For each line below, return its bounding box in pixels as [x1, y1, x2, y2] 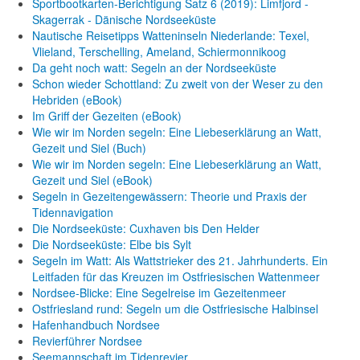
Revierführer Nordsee [32, 333, 142, 349]
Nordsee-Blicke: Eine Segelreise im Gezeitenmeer [32, 284, 286, 301]
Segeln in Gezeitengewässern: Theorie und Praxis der [32, 188, 307, 204]
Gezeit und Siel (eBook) [32, 172, 153, 188]
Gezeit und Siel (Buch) [32, 140, 146, 156]
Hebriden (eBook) [32, 92, 122, 108]
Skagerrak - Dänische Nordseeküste [32, 11, 216, 27]
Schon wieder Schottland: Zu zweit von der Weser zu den [32, 76, 323, 92]
